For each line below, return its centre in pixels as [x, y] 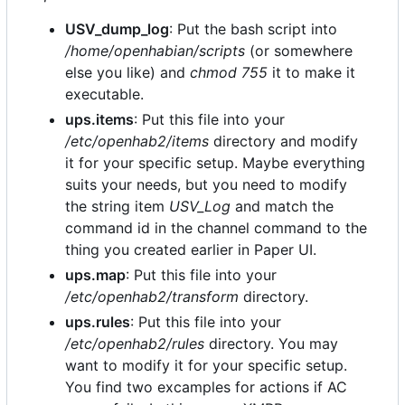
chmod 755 [229, 72]
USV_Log [200, 206]
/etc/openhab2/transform [152, 296]
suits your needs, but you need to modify [206, 184]
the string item [117, 206]
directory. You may [271, 343]
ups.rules [98, 321]
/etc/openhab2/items [137, 141]
